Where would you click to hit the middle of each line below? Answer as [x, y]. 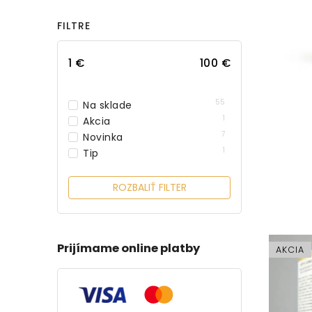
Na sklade [108, 106]
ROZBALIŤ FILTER [149, 188]
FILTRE [74, 25]
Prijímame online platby [128, 248]
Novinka [103, 138]
